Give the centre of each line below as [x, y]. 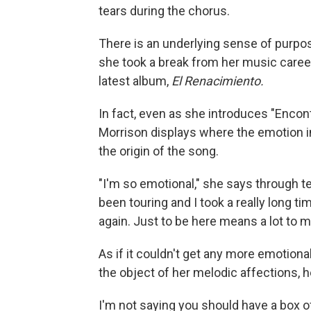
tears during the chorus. [164, 10]
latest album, [135, 81]
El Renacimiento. [218, 81]
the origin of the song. [159, 151]
